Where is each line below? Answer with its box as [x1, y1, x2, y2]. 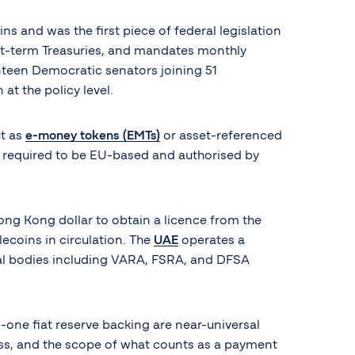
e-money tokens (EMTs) [25, 129, 160, 143]
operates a [178, 234, 245, 247]
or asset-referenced [160, 129, 282, 143]
